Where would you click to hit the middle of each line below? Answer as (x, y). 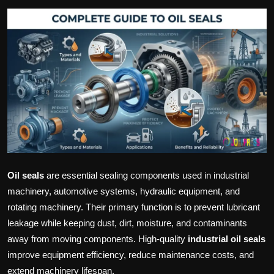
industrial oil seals (227, 239)
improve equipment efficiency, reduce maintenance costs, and (131, 255)
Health (23, 69)
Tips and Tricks (42, 99)
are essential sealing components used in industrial (146, 176)
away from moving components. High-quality (98, 239)
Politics (26, 9)
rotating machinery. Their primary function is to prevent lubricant (134, 207)
